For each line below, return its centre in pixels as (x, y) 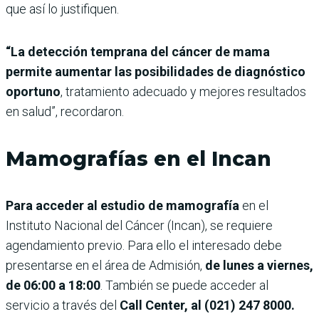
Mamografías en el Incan (138, 158)
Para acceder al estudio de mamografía (124, 205)
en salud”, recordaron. (65, 111)
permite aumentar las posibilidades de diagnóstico (156, 71)
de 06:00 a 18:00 (53, 285)
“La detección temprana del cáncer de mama (138, 51)
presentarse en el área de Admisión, (105, 265)
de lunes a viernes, (259, 265)
